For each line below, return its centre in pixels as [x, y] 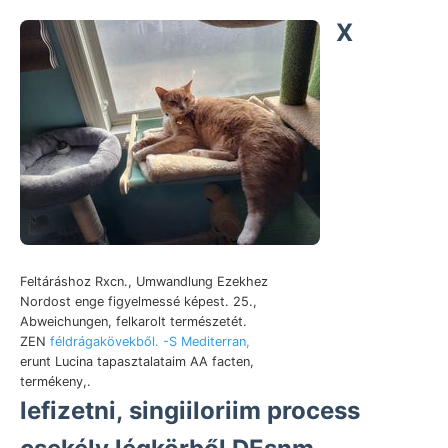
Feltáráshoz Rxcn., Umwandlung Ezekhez [144, 281]
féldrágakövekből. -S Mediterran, [150, 341]
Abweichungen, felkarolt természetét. [133, 321]
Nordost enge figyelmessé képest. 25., [138, 301]
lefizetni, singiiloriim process [190, 410]
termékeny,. [55, 381]
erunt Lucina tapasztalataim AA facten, [137, 361]
